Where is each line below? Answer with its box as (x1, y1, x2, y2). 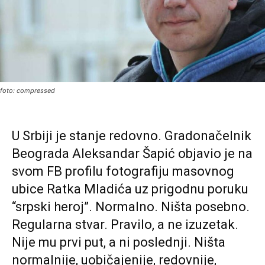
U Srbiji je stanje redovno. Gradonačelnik (12, 128, 251, 144)
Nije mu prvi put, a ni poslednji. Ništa (12, 235, 225, 250)
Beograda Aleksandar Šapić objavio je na (12, 146, 253, 161)
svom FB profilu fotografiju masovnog (12, 164, 234, 179)
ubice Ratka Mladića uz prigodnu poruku (12, 182, 248, 197)
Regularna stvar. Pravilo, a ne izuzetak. (12, 217, 238, 232)
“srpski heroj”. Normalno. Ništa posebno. (12, 199, 250, 215)
